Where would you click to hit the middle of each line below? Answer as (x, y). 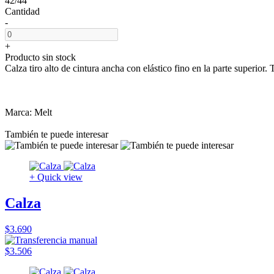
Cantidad (22, 11)
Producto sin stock (40, 57)
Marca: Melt (28, 112)
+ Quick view (56, 177)
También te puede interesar (57, 134)
